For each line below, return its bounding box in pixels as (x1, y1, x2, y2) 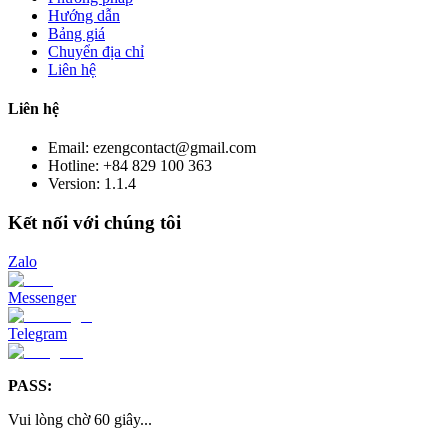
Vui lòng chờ (8, 410, 90, 428)
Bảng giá (48, 24, 105, 42)
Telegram (8, 324, 67, 342)
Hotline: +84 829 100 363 (48, 157, 212, 175)
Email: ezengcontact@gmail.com (48, 139, 256, 157)
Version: (48, 175, 104, 193)
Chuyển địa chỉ (48, 42, 144, 60)
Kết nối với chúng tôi (8, 212, 181, 233)
